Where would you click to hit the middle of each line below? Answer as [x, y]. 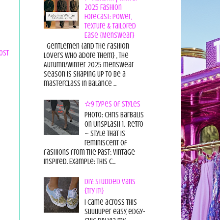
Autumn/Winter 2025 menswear [89, 65]
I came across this [110, 202]
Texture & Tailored [110, 26]
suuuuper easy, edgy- [115, 211]
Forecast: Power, [108, 17]
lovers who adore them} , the [86, 56]
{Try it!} [94, 191]
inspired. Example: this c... [79, 161]
